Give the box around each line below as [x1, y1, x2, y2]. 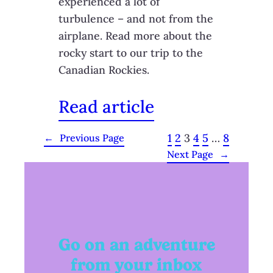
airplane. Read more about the [58, 28, 212, 43]
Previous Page [60, 132, 124, 144]
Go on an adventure [58, 235, 215, 255]
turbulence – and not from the [58, 11, 213, 26]
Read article [58, 95, 154, 118]
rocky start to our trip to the [58, 45, 203, 60]
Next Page [167, 147, 213, 160]
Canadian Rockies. [58, 62, 149, 77]
